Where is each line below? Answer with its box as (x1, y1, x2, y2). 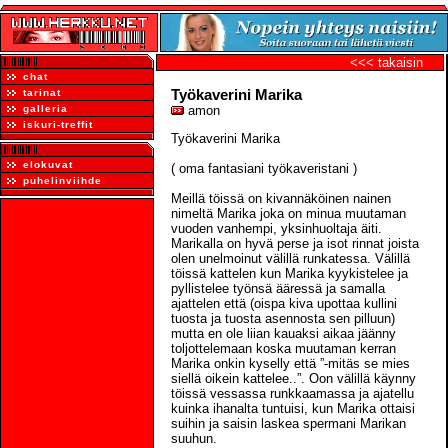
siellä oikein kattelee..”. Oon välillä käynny (171, 370, 416, 386)
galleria (23, 102, 68, 114)
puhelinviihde (23, 174, 102, 186)
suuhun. (171, 430, 217, 446)
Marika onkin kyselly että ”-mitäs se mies (171, 355, 410, 371)
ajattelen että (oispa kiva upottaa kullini (171, 295, 397, 311)
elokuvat (23, 158, 73, 170)
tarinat (23, 86, 61, 98)
